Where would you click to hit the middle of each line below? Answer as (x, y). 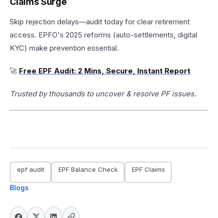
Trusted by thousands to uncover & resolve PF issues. (103, 93)
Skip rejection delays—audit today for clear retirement (100, 21)
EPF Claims (148, 169)
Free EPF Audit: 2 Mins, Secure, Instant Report (105, 71)
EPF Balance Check (88, 169)
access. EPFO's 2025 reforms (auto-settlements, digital (103, 35)
